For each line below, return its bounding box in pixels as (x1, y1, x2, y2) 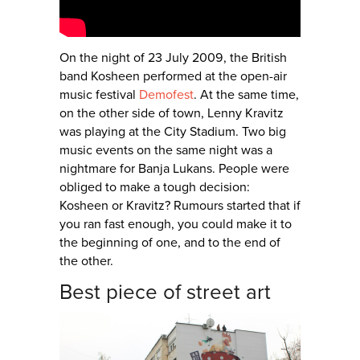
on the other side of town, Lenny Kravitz (59, 105, 284, 122)
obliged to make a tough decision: (59, 179, 250, 196)
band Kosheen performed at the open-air (59, 68, 287, 85)
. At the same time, (194, 87, 299, 104)
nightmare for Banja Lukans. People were (59, 161, 289, 178)
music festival (59, 87, 139, 104)
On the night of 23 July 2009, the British (59, 50, 287, 67)
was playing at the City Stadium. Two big (59, 124, 286, 141)
